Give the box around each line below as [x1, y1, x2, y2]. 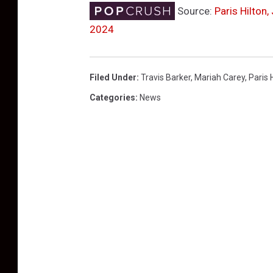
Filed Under [90, 73, 136, 83]
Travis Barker [141, 73, 191, 83]
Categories [90, 93, 135, 103]
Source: [175, 5, 214, 18]
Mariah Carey [194, 73, 245, 83]
